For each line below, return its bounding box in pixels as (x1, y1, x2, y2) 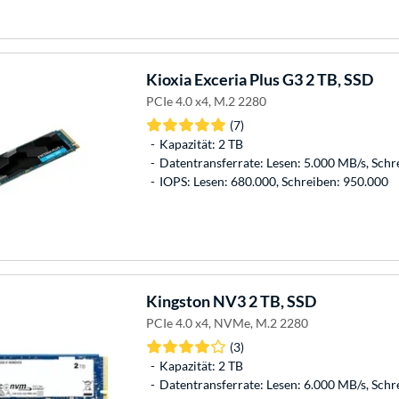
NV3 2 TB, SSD (209, 290, 316, 311)
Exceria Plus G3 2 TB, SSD (191, 69, 373, 89)
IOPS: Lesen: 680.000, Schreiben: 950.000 (159, 173, 388, 189)
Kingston (145, 290, 210, 311)
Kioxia (145, 69, 191, 89)
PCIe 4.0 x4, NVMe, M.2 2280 (145, 314, 308, 330)
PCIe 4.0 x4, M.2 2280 (145, 93, 266, 109)
